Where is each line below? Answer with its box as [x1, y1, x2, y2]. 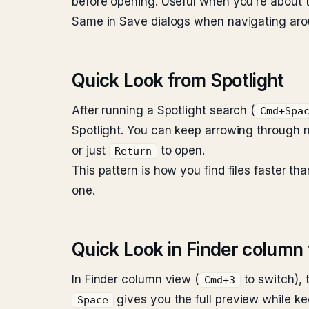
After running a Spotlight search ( [72, 103, 255, 117]
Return [114, 146, 152, 157]
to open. [157, 143, 206, 157]
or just [72, 143, 110, 157]
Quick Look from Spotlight [72, 70, 284, 91]
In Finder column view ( [72, 272, 199, 286]
